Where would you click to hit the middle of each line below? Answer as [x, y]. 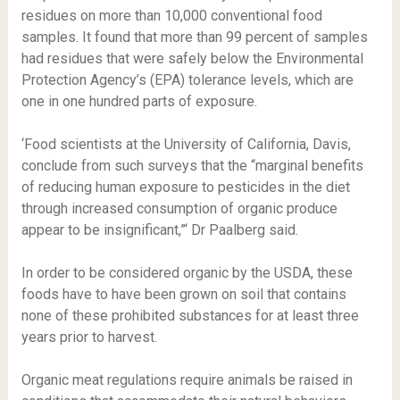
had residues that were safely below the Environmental [192, 58]
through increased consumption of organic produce [179, 208]
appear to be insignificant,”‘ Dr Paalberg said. [161, 230]
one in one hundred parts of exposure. [141, 101]
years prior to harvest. [89, 337]
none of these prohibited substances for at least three [190, 316]
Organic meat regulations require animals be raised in [187, 380]
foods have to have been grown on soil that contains [183, 294]
